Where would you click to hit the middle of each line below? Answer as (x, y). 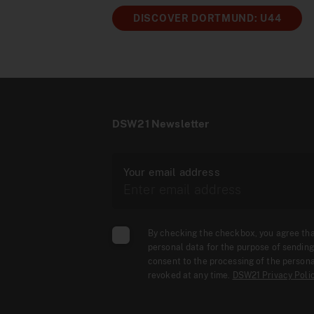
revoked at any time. (190, 275)
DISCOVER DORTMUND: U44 (207, 18)
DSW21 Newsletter (161, 124)
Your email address (172, 172)
